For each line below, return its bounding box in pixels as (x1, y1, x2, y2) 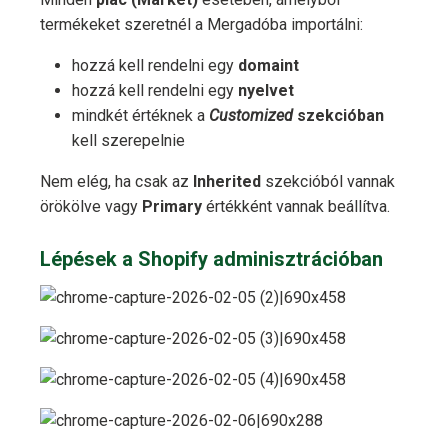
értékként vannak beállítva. (202, 197, 390, 217)
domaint (238, 56, 299, 76)
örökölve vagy (40, 197, 142, 217)
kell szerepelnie (72, 131, 185, 151)
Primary (142, 197, 202, 217)
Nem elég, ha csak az (40, 172, 193, 192)
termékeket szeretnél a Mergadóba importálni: (40, 15, 363, 35)
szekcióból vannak (261, 172, 395, 192)
